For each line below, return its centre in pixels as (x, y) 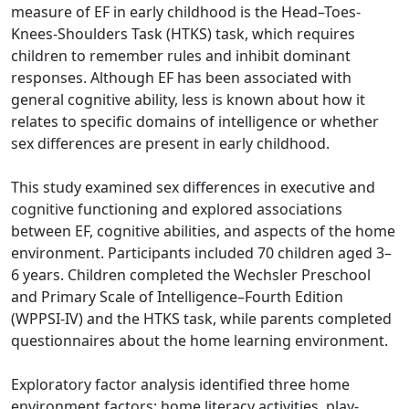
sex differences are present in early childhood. (170, 143)
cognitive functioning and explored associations (177, 209)
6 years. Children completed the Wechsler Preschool (191, 275)
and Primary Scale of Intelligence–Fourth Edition (177, 297)
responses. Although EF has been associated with (181, 78)
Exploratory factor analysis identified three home (180, 384)
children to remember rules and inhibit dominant (181, 56)
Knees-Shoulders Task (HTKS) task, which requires (183, 34)
